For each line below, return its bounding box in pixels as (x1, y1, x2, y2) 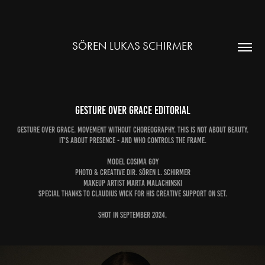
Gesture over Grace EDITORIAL (75, 104, 190, 117)
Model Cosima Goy (106, 157, 159, 166)
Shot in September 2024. (98, 211, 167, 219)
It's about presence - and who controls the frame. (59, 136, 206, 145)
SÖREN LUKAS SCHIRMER (72, 38, 193, 53)
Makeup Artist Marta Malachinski (83, 179, 182, 188)
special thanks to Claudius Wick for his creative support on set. (38, 189, 227, 198)
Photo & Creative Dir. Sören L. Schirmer (75, 168, 190, 177)
